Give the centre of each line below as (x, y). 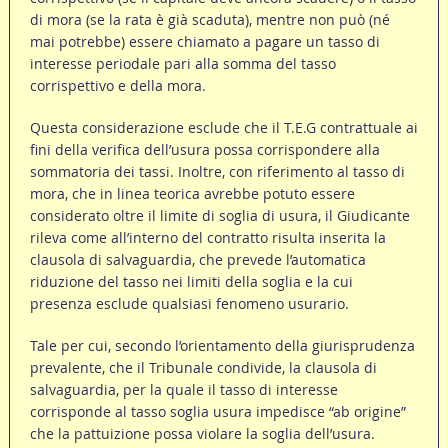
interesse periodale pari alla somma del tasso (182, 64)
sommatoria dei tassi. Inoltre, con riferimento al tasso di (217, 172)
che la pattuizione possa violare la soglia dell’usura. (202, 434)
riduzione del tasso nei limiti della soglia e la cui (191, 282)
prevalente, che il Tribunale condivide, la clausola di (203, 368)
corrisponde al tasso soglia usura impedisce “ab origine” (217, 412)
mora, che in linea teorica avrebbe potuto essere (192, 194)
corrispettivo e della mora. (117, 86)
